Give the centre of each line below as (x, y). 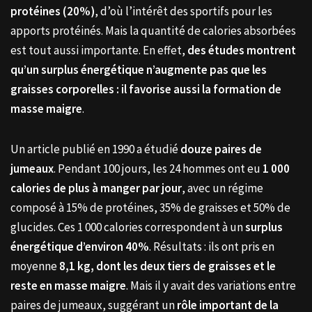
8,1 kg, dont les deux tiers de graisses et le (167, 266)
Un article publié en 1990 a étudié (95, 149)
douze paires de (221, 149)
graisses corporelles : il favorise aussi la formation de (146, 89)
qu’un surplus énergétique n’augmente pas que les (139, 69)
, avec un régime (223, 188)
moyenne (35, 266)
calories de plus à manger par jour (96, 188)
